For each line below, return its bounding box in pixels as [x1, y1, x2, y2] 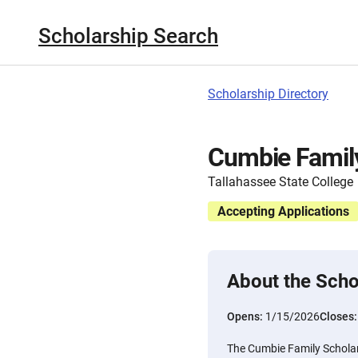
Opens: [227, 310, 265, 323]
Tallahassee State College [208, 174, 353, 189]
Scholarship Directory [208, 86, 328, 101]
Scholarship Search [38, 23, 218, 48]
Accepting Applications [217, 204, 349, 219]
